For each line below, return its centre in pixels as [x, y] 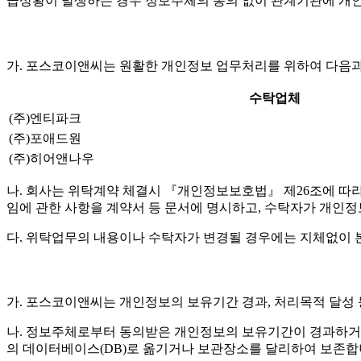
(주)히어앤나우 [52, 158]
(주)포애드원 [45, 138]
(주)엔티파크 [45, 118]
